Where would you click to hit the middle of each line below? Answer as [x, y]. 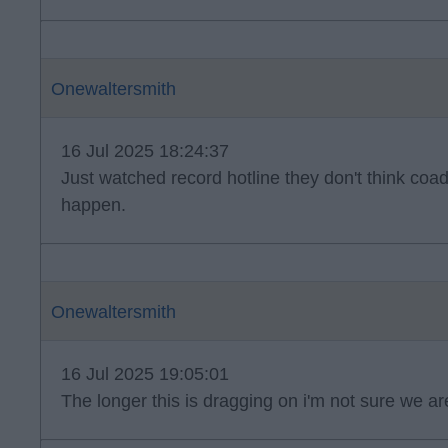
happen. [93, 205]
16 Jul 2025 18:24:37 [145, 151]
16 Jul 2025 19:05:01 [145, 374]
